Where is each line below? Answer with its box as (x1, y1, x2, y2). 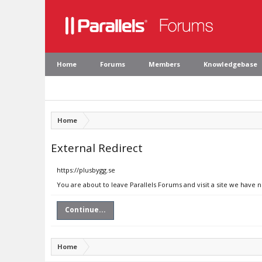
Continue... (65, 205, 106, 215)
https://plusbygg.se (57, 166, 115, 174)
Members (149, 60, 180, 68)
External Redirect (51, 140, 143, 155)
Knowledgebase (204, 60, 257, 68)
